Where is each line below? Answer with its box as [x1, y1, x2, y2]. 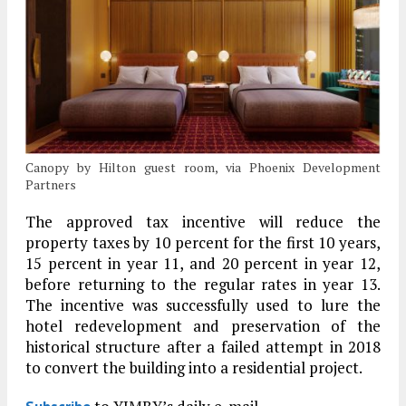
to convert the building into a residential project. [25, 357, 362, 379]
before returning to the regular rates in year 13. [25, 274, 381, 295]
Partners [25, 176, 76, 194]
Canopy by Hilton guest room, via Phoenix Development [25, 159, 381, 177]
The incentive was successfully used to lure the [25, 295, 381, 316]
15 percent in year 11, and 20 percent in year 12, [25, 253, 381, 275]
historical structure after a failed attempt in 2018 [25, 336, 381, 358]
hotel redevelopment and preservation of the [25, 315, 381, 337]
